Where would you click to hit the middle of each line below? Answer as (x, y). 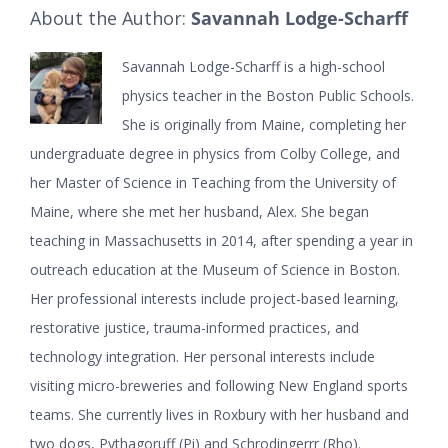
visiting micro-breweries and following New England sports (219, 385)
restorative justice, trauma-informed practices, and (194, 327)
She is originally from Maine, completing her (264, 124)
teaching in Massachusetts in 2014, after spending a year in (221, 240)
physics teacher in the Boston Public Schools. (268, 95)
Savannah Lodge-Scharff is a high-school (253, 66)
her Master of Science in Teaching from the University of (213, 182)
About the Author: (110, 17)
